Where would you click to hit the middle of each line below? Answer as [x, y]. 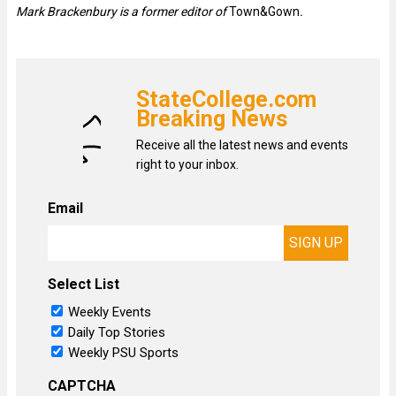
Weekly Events [110, 312]
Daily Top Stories [117, 333]
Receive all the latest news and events [242, 145]
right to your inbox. [187, 164]
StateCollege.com [226, 99]
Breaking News [212, 118]
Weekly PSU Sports [123, 353]
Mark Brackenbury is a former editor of [122, 11]
